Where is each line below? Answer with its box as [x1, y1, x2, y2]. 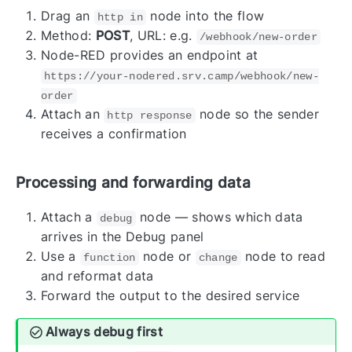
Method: [41, 27, 96, 43]
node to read [240, 248, 325, 265]
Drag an [41, 7, 94, 24]
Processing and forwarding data [16, 174, 251, 192]
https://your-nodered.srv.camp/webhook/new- [44, 69, 319, 82]
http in [97, 10, 143, 24]
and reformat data [41, 268, 154, 284]
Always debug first [46, 324, 163, 340]
